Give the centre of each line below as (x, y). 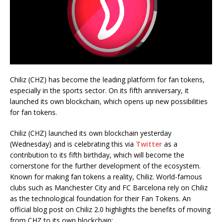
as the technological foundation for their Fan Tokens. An (100, 199)
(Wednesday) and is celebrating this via (73, 144)
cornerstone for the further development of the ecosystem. (105, 166)
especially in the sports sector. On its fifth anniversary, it (99, 91)
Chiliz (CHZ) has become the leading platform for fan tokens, (107, 80)
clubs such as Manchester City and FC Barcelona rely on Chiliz (109, 188)
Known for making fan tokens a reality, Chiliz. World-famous (106, 177)
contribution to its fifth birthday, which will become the (97, 155)
